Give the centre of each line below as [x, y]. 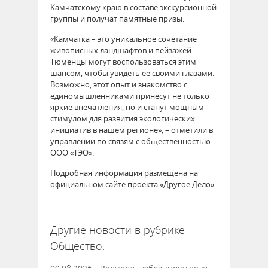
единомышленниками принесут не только [130, 95]
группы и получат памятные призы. [117, 18]
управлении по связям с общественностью [130, 141]
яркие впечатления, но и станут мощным [127, 107]
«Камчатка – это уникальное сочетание [124, 39]
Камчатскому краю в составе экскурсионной [133, 7]
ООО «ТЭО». [72, 152]
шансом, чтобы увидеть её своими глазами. [132, 73]
